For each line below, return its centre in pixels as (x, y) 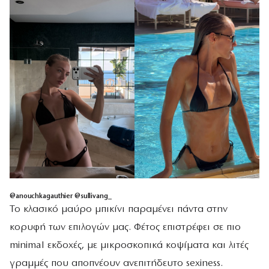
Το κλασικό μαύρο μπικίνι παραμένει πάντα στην (119, 209)
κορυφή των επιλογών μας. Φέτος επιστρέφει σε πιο (125, 227)
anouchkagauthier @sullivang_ (63, 196)
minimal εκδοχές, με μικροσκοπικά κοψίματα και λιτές (129, 245)
